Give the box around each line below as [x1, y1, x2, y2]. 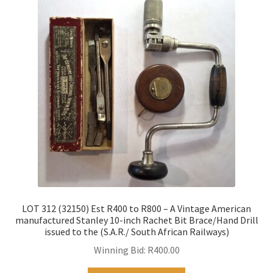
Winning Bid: [93, 244, 146, 257]
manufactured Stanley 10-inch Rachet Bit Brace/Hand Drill [15, 213, 258, 226]
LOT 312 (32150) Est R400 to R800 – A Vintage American [22, 202, 251, 214]
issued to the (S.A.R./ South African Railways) [44, 225, 229, 238]
